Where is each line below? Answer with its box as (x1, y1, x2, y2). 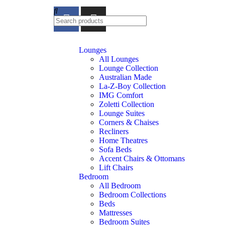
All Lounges (99, 55, 139, 64)
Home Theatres (99, 136, 148, 145)
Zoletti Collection (99, 100, 154, 109)
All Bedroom (99, 181, 141, 190)
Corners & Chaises (99, 118, 159, 127)
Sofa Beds (99, 145, 132, 154)
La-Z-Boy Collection (99, 82, 166, 91)
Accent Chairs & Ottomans (99, 154, 185, 163)
